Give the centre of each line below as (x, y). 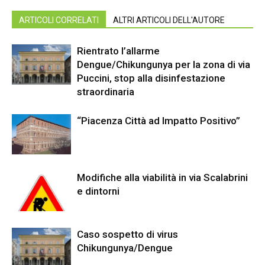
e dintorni (98, 191)
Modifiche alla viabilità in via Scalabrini (162, 177)
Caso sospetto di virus (127, 234)
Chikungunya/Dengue (125, 248)
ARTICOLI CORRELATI (59, 20)
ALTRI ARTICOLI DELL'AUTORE (169, 20)
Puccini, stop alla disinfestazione (151, 78)
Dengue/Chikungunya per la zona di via (164, 64)
